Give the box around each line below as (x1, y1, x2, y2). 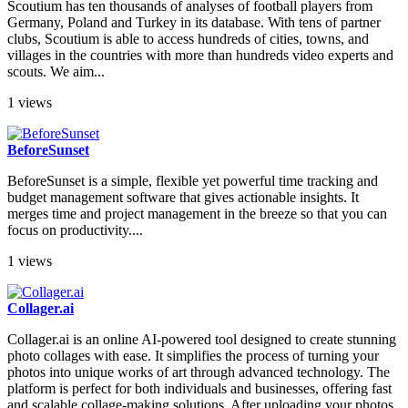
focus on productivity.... (7, 222, 143, 239)
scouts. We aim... (7, 64, 105, 80)
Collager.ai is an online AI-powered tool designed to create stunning (7, 331, 396, 348)
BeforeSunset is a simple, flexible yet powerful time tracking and (7, 173, 378, 189)
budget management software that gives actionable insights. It (7, 189, 359, 206)
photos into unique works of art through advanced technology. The (7, 364, 390, 381)
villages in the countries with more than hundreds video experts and (7, 47, 393, 64)
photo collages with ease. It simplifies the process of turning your (7, 348, 379, 364)
